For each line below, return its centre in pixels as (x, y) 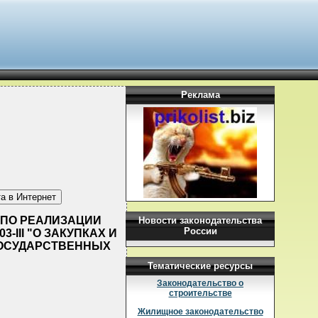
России (200, 231)
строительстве (200, 293)
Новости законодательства (200, 220)
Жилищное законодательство (200, 312)
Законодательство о (200, 283)
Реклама (200, 95)
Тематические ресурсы (200, 266)
